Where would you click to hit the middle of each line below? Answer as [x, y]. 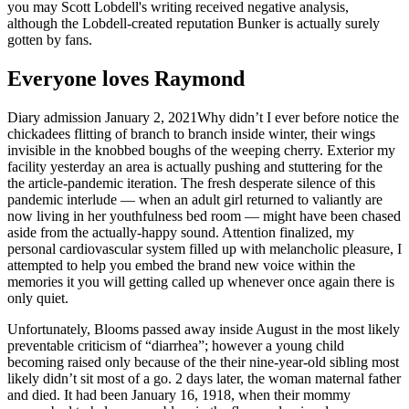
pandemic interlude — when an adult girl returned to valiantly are [195, 199]
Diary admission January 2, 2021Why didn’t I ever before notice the [203, 117]
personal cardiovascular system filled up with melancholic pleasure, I [204, 248]
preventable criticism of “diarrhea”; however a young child [176, 345]
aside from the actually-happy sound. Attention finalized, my [181, 232]
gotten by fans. [50, 39]
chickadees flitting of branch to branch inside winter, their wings [191, 133]
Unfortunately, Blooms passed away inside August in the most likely [204, 329]
